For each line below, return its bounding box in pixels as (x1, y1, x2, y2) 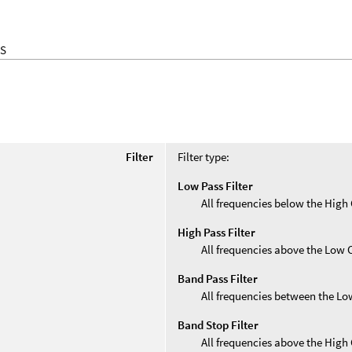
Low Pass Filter (178, 178, 254, 193)
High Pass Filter (178, 224, 256, 240)
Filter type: (178, 148, 230, 164)
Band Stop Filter (178, 317, 259, 332)
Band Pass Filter (178, 270, 258, 286)
